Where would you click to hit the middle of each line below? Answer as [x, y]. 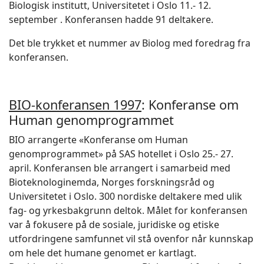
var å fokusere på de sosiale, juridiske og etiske [114, 225]
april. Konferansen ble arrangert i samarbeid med [120, 168]
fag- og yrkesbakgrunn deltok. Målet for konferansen [128, 210]
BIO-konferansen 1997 [75, 105]
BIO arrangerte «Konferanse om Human [98, 140]
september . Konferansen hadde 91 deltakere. [111, 19]
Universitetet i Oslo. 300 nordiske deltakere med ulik [126, 196]
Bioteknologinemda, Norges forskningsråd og [112, 182]
